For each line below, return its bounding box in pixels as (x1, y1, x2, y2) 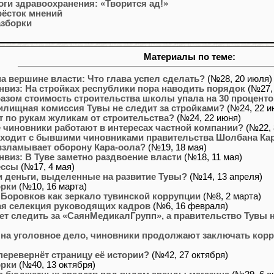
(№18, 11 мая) (182, 152, 242, 162)
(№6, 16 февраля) (150, 201, 228, 211)
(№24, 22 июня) (174, 113, 241, 123)
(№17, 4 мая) (18, 161, 75, 172)
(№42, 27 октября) (149, 250, 228, 260)
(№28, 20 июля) (205, 73, 272, 84)
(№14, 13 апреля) (187, 171, 262, 182)
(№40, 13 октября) (17, 259, 95, 270)
